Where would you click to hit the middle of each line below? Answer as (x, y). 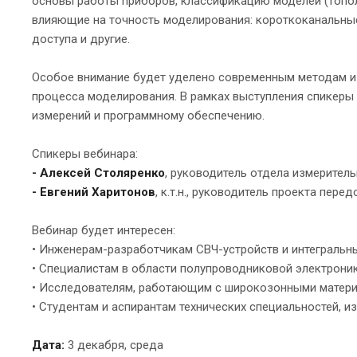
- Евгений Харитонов (94, 192)
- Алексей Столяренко (98, 173)
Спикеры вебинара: (86, 153)
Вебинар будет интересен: (104, 230)
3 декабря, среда (114, 345)
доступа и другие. (81, 39)
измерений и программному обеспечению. (148, 115)
